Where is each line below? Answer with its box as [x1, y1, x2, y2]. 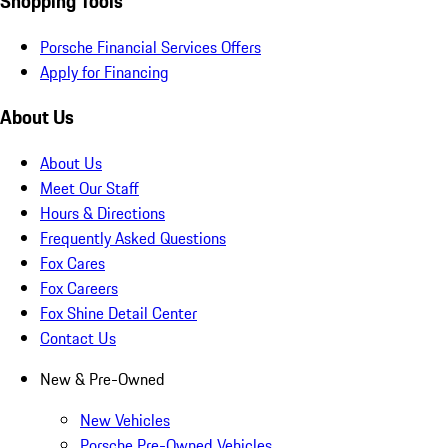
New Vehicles [80, 408, 170, 433]
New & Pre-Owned [40, 367, 165, 392]
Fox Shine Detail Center [40, 301, 197, 326]
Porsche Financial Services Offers [40, 34, 261, 59]
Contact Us [40, 326, 116, 351]
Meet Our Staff [40, 176, 139, 201]
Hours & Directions [40, 201, 165, 226]
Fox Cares [40, 251, 105, 276]
